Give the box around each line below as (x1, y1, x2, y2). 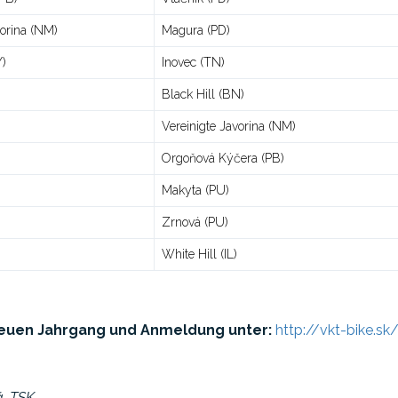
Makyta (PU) (162, 183, 229, 197)
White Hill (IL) (162, 247, 237, 261)
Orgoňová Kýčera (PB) (162, 151, 284, 165)
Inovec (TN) (162, 55, 225, 69)
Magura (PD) (162, 23, 230, 37)
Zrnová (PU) (162, 215, 228, 229)
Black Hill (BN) (162, 87, 244, 101)
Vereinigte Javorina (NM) (162, 119, 296, 133)
